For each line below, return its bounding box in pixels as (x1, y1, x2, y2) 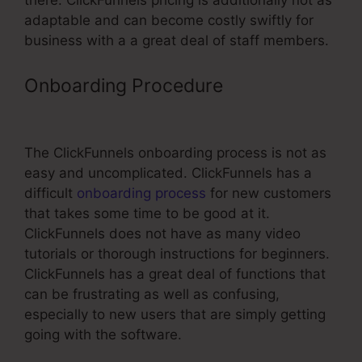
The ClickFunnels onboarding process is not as (24, 144, 326, 161)
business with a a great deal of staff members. (24, 32, 329, 49)
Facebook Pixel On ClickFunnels (24, 101, 300, 124)
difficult (24, 184, 77, 201)
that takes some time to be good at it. (24, 204, 270, 221)
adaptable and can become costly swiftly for (24, 12, 314, 29)
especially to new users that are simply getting (24, 305, 326, 322)
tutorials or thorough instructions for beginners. (24, 245, 330, 262)
